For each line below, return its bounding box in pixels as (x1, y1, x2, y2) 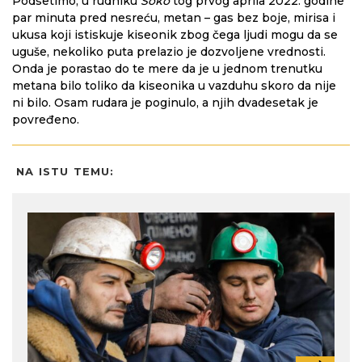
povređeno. (12, 112, 79, 128)
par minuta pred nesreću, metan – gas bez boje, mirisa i (12, 11, 335, 26)
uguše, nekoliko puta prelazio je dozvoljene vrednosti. (12, 44, 326, 60)
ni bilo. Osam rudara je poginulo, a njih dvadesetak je (12, 95, 318, 111)
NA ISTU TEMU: (16, 165, 115, 179)
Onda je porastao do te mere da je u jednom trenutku (12, 61, 322, 77)
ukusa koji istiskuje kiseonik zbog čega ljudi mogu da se (12, 27, 338, 43)
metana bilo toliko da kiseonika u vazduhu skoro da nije (12, 78, 336, 94)
